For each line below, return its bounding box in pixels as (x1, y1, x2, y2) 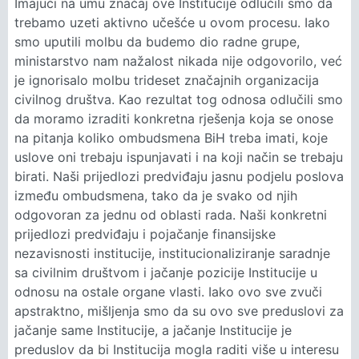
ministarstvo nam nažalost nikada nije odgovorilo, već (14, 53, 342, 70)
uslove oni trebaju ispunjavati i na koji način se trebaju (14, 149, 343, 166)
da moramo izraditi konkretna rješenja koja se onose (14, 111, 333, 127)
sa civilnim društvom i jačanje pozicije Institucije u (14, 264, 317, 281)
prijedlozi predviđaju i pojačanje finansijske (14, 226, 276, 243)
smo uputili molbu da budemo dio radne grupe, (14, 34, 300, 50)
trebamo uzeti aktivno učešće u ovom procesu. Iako (14, 14, 330, 31)
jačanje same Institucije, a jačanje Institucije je (14, 322, 292, 339)
